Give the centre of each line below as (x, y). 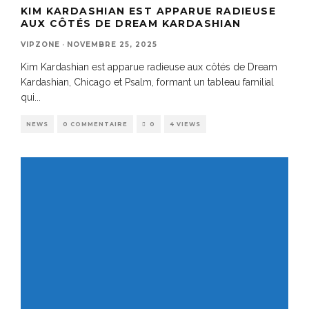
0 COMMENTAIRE (95, 124)
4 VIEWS (185, 124)
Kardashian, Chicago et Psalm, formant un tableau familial (147, 82)
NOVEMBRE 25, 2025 (112, 44)
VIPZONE (40, 44)
